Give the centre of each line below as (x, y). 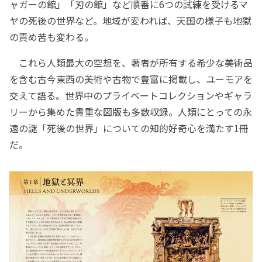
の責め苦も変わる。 (51, 37)
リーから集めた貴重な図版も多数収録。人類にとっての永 (131, 111)
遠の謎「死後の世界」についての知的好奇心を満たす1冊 (129, 128)
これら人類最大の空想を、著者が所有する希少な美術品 (131, 62)
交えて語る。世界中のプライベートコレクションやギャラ (131, 95)
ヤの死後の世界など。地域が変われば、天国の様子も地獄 (130, 20)
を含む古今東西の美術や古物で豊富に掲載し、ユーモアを (131, 79)
